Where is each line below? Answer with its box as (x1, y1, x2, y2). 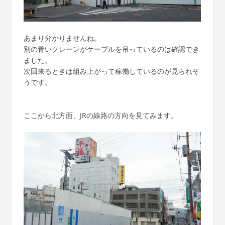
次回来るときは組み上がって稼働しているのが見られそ (23, 66, 199, 76)
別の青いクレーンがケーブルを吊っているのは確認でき (23, 44, 199, 54)
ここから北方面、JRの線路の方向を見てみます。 (23, 110, 178, 120)
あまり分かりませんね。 (23, 33, 101, 43)
